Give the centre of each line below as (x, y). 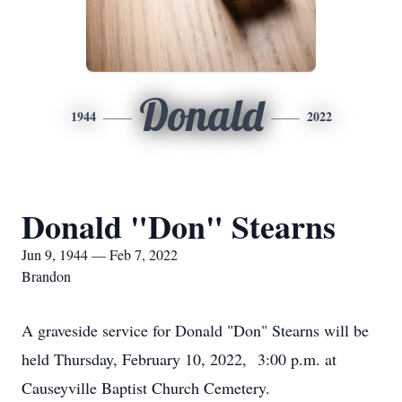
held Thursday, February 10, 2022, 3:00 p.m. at (179, 359)
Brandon (46, 276)
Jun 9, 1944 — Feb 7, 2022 (100, 254)
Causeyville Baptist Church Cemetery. (146, 388)
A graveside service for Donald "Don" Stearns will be (195, 330)
